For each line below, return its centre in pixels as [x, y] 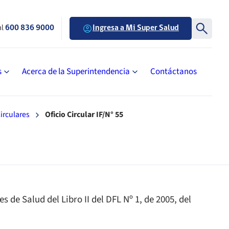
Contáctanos [174, 72]
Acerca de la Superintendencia [76, 72]
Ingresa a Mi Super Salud [136, 28]
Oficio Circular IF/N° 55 [84, 114]
